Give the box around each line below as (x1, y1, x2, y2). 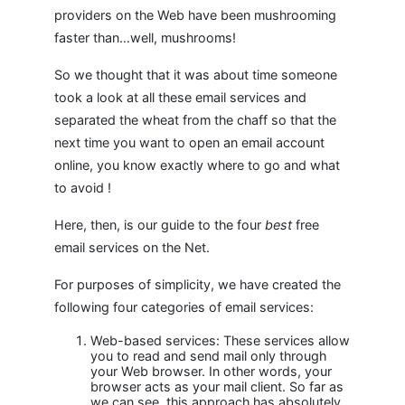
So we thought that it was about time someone (54, 67, 337, 82)
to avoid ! (54, 180, 111, 195)
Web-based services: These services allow (90, 333, 350, 348)
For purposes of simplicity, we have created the (54, 277, 341, 292)
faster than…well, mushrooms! (54, 30, 236, 45)
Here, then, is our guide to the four (54, 217, 265, 232)
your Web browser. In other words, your (90, 363, 332, 379)
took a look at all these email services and (54, 89, 306, 105)
